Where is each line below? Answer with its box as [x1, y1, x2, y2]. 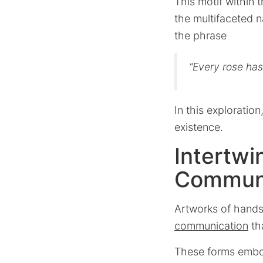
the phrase [174, 29, 227, 42]
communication [174, 220, 248, 232]
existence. [174, 121, 223, 133]
